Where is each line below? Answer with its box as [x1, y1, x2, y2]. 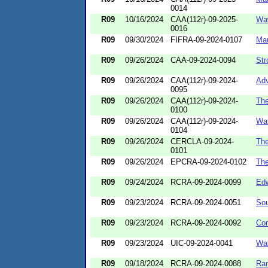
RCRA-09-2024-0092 [170, 218, 241, 227]
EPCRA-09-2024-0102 [170, 157, 246, 166]
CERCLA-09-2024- [170, 136, 234, 146]
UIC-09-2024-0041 [170, 238, 233, 248]
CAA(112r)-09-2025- [170, 14, 238, 24]
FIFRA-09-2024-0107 [170, 35, 242, 44]
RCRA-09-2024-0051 [170, 197, 241, 207]
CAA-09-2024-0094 [170, 55, 236, 65]
